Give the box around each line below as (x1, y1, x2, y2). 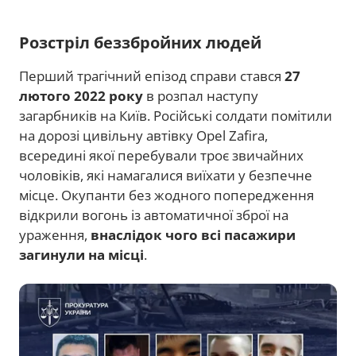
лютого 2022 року (19, 86, 143, 105)
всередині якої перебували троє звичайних (19, 145, 304, 164)
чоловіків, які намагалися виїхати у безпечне (19, 165, 312, 184)
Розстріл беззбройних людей (19, 31, 265, 53)
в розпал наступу (143, 86, 258, 105)
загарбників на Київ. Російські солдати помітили (19, 106, 332, 125)
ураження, (19, 225, 91, 244)
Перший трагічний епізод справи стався (19, 66, 281, 85)
